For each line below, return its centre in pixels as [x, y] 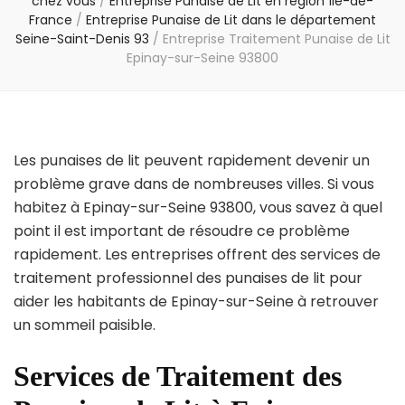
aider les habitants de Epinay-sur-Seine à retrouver [196, 302]
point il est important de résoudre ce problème [182, 231]
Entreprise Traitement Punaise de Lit [276, 39]
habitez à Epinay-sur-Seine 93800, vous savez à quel [198, 208]
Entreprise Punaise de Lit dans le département [231, 20]
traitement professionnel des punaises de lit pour [188, 278]
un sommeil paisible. [85, 325]
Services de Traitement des [178, 377]
